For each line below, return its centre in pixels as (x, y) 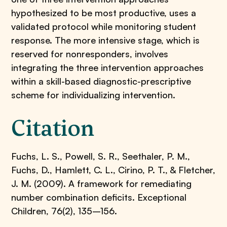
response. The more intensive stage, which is (106, 40)
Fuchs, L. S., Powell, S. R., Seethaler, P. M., (101, 156)
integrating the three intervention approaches (108, 67)
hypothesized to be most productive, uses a (104, 13)
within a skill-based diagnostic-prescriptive (101, 81)
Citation (53, 128)
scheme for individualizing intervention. (93, 95)
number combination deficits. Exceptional (99, 197)
